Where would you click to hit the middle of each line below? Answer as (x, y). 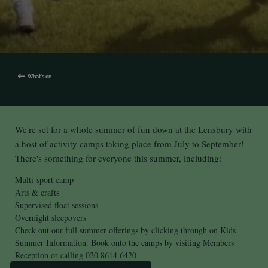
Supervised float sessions (56, 205)
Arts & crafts (37, 193)
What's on (39, 77)
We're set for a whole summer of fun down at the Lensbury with (133, 130)
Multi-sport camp (44, 180)
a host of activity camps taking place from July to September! (129, 144)
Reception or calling (50, 255)
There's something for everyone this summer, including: (118, 158)
